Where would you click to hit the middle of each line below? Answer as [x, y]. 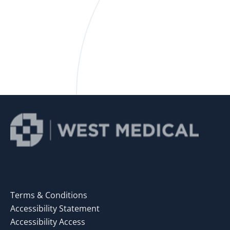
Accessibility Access [48, 222]
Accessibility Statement [55, 208]
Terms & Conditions [49, 195]
